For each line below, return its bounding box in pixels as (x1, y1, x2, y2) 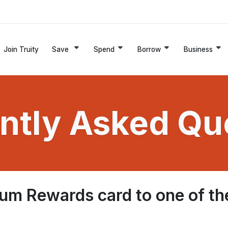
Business (184, 45, 213, 53)
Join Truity (4, 45, 39, 53)
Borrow (137, 45, 161, 53)
